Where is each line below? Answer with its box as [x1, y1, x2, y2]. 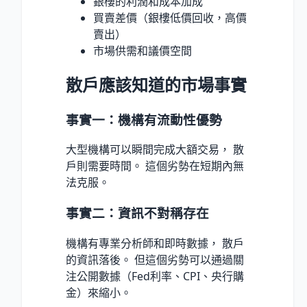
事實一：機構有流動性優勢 [66, 110, 222, 128]
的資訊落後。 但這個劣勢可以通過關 [66, 251, 244, 267]
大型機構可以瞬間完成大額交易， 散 [66, 142, 244, 158]
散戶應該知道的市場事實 [66, 73, 247, 96]
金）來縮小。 [66, 284, 132, 300]
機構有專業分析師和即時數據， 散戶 [66, 235, 244, 251]
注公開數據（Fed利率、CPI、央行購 [66, 268, 244, 284]
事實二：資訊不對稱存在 [66, 204, 209, 222]
